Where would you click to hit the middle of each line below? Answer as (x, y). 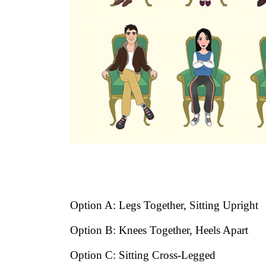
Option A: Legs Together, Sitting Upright (164, 205)
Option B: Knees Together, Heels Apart (159, 230)
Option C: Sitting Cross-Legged (143, 255)
